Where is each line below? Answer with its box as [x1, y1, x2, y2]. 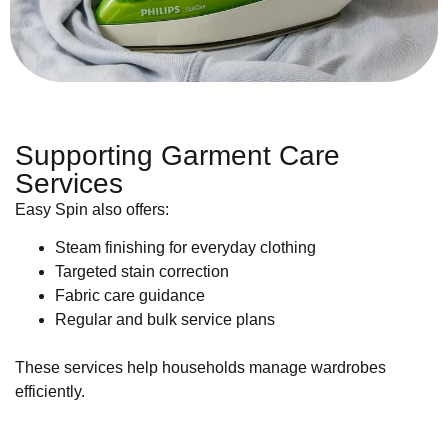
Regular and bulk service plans [55, 311, 275, 329]
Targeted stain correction [55, 263, 229, 281]
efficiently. [15, 383, 85, 401]
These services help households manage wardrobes [15, 359, 386, 377]
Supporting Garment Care [15, 139, 340, 171]
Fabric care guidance [55, 287, 205, 305]
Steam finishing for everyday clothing [55, 239, 316, 257]
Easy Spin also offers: [15, 200, 169, 218]
